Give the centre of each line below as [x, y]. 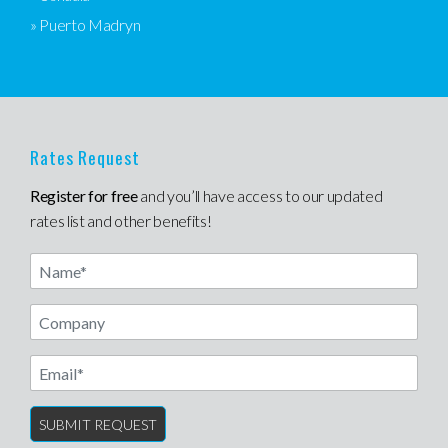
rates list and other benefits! [121, 220]
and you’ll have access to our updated [260, 195]
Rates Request [85, 157]
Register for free [84, 195]
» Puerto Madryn [85, 24]
